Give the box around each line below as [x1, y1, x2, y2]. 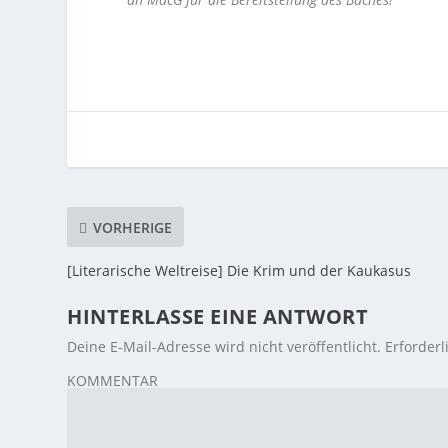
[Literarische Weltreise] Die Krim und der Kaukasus [67, 261, 412, 281]
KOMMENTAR [67, 371, 159, 391]
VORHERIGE [93, 217, 173, 237]
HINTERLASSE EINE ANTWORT [67, 303, 369, 331]
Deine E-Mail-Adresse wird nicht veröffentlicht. [67, 337, 382, 357]
